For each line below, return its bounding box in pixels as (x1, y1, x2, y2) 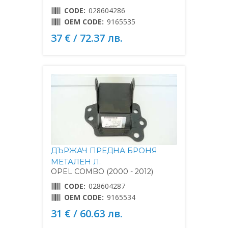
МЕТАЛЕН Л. (51, 156, 101, 166)
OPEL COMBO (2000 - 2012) (51, 166, 153, 176)
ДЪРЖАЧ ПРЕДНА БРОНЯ (51, 145, 157, 155)
